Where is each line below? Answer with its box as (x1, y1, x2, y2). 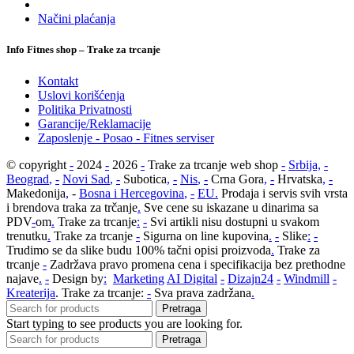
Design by (49, 271, 104, 285)
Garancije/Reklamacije (38, 116, 151, 130)
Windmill (284, 271, 330, 285)
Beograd (6, 171, 49, 186)
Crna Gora (208, 171, 264, 186)
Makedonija (6, 186, 66, 200)
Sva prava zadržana (151, 285, 251, 299)
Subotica (120, 171, 167, 186)
